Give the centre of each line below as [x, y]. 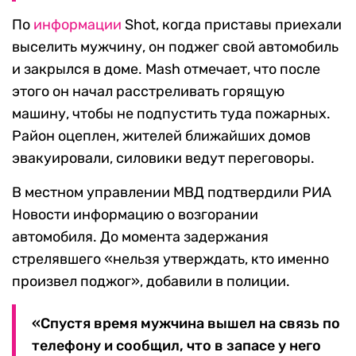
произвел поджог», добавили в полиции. [151, 281]
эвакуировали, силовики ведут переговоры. [163, 158]
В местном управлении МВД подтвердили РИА [172, 192]
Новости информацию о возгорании [135, 215]
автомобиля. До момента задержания [140, 237]
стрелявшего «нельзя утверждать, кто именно [170, 259]
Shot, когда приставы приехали [232, 25]
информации [77, 25]
